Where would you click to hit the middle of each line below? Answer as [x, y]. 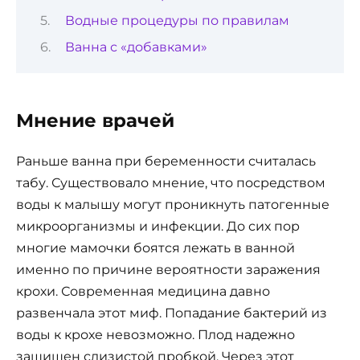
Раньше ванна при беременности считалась [166, 161]
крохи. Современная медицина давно [143, 291]
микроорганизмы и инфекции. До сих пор [158, 226]
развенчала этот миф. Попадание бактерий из [172, 313]
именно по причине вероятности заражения [168, 269]
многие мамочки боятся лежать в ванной [155, 247]
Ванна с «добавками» [136, 47]
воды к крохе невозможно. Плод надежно [155, 334]
